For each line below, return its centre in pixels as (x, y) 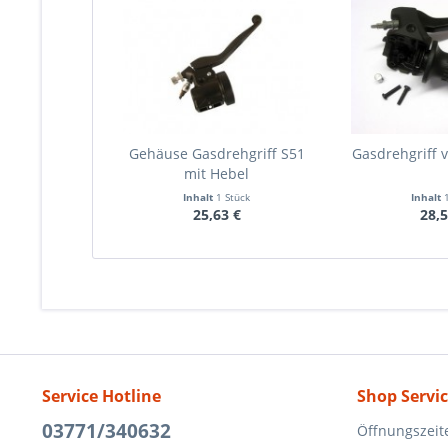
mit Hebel (217, 173)
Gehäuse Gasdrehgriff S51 (216, 153)
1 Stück (233, 197)
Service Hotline (101, 396)
